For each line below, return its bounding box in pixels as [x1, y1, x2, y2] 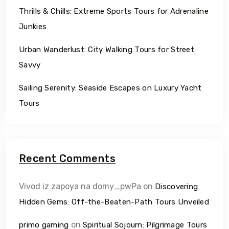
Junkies [19, 22, 47, 31]
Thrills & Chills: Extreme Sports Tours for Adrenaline [19, 7, 209, 16]
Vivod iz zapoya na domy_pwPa [19, 181, 141, 191]
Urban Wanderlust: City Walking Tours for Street [19, 45, 195, 54]
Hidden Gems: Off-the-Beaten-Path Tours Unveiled [19, 197, 210, 207]
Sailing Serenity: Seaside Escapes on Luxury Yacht [19, 83, 202, 93]
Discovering [155, 182, 198, 191]
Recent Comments [19, 152, 116, 165]
